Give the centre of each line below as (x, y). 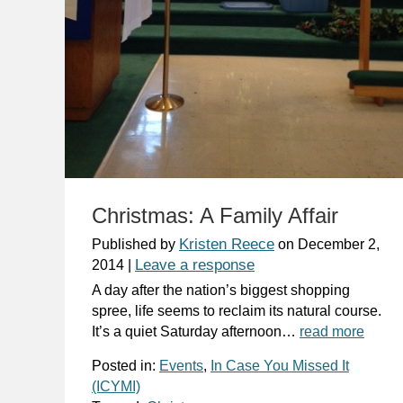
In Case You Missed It (280, 365)
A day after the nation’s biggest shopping (221, 290)
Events (181, 365)
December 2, (339, 244)
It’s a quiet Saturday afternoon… (196, 331)
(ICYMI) (116, 386)
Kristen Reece (227, 244)
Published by (135, 244)
